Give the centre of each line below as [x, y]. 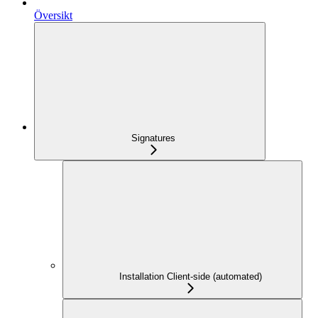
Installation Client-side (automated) [190, 276]
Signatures [153, 138]
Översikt [53, 15]
